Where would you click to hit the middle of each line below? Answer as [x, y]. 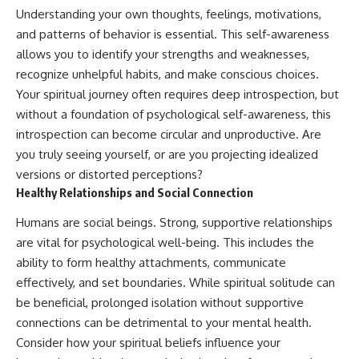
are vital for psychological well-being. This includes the [165, 242]
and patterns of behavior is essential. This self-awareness [173, 34]
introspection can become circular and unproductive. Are [169, 135]
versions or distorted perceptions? [109, 175]
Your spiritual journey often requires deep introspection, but [177, 95]
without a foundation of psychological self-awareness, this [173, 115]
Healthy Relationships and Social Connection [135, 193]
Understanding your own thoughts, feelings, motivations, [169, 14]
